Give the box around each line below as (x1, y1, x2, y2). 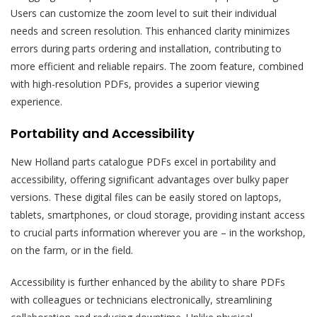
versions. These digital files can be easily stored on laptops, (11, 190, 282, 204)
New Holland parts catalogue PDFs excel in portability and (11, 155, 276, 169)
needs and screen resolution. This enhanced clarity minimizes (11, 24, 290, 38)
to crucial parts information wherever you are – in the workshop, (11, 226, 306, 240)
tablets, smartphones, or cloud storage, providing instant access (11, 208, 305, 222)
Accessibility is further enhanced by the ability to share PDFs (11, 275, 285, 289)
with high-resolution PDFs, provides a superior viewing (11, 77, 259, 91)
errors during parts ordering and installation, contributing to (11, 42, 282, 56)
